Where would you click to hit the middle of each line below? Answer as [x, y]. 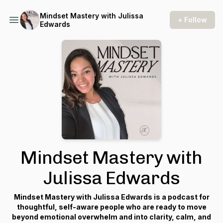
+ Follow [192, 20]
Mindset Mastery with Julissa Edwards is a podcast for [111, 197]
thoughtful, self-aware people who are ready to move [111, 207]
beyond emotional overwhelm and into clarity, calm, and [111, 217]
